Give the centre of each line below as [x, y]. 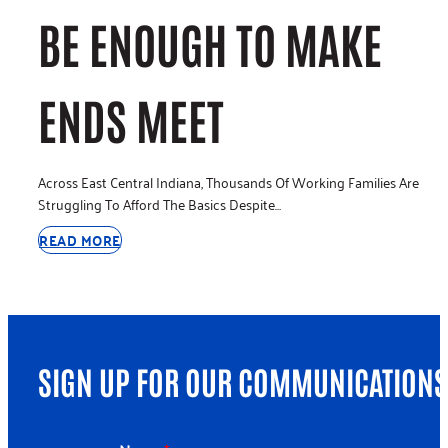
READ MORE [80, 240]
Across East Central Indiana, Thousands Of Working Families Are [228, 181]
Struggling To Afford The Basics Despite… [159, 203]
